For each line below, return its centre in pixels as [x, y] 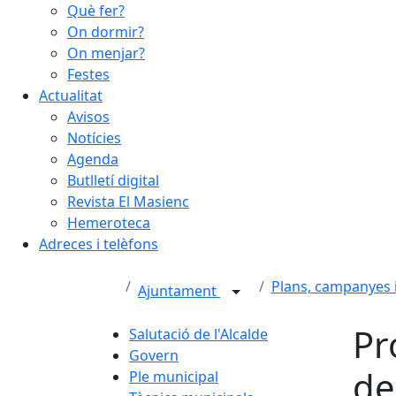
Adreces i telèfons [99, 244]
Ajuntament [179, 291]
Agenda [93, 159]
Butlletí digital [113, 180]
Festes [88, 74]
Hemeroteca [109, 223]
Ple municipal [174, 377]
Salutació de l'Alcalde [198, 334]
